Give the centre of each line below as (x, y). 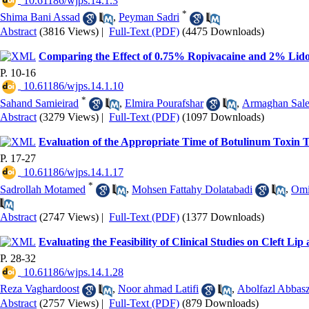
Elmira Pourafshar (164, 103)
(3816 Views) (69, 31)
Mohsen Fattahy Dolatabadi (192, 189)
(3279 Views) (69, 117)
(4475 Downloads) (223, 31)
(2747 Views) (69, 217)
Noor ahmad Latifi (158, 289)
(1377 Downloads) (223, 217)
